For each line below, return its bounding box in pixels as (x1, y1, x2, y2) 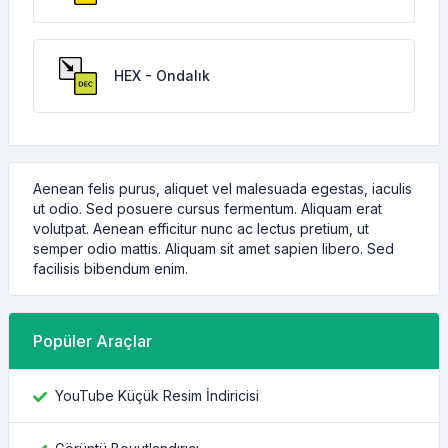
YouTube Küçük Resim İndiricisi (55, 387, 259, 404)
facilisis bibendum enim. (33, 260, 188, 277)
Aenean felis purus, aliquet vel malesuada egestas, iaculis (33, 180, 412, 197)
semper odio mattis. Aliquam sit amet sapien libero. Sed (33, 240, 394, 257)
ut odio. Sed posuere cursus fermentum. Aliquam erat (33, 200, 382, 217)
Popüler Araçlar (33, 331, 152, 351)
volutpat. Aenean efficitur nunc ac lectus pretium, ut (33, 220, 369, 237)
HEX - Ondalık (114, 67, 210, 84)
